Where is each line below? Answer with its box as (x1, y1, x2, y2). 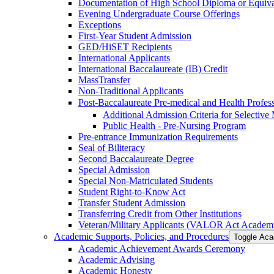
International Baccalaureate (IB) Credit (78, 63, 228, 74)
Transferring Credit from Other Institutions (78, 208, 242, 219)
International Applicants (78, 52, 170, 63)
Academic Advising (78, 254, 155, 265)
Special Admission (78, 164, 150, 175)
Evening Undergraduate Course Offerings (78, 8, 240, 19)
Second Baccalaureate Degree (78, 153, 194, 164)
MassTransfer (78, 74, 130, 85)
